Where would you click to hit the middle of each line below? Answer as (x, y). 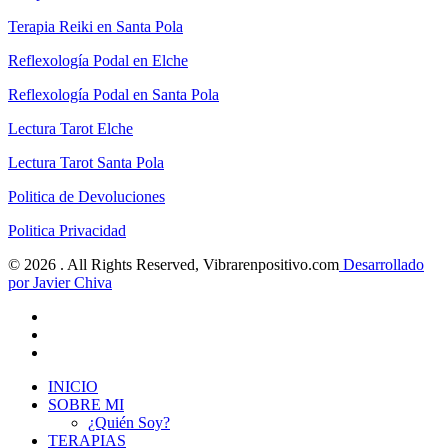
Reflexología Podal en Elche (98, 61)
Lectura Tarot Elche (70, 129)
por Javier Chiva (60, 283)
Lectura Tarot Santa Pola (86, 163)
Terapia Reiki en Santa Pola (95, 27)
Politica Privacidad (67, 231)
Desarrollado (381, 265)
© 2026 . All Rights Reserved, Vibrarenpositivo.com (173, 265)
